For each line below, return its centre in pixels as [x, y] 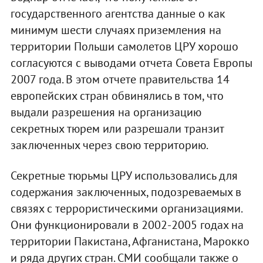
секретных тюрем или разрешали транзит [117, 128]
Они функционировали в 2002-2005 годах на [127, 225]
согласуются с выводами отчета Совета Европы [131, 63]
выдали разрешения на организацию [106, 112]
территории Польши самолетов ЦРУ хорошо [124, 46]
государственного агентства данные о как [118, 13]
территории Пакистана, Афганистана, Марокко [130, 241]
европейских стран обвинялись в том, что [117, 95]
